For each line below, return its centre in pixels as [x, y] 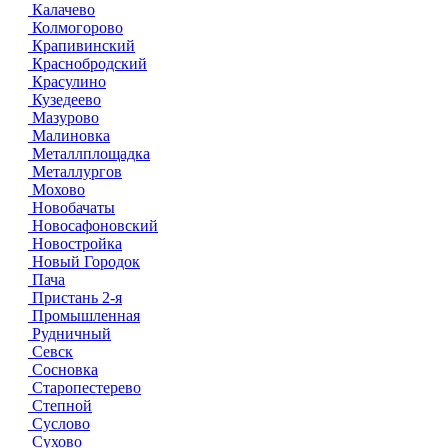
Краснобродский [87, 63]
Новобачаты [71, 207]
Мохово [56, 189]
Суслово [59, 423]
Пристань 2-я [75, 297]
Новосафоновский [93, 225]
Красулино [67, 81]
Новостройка [75, 243]
